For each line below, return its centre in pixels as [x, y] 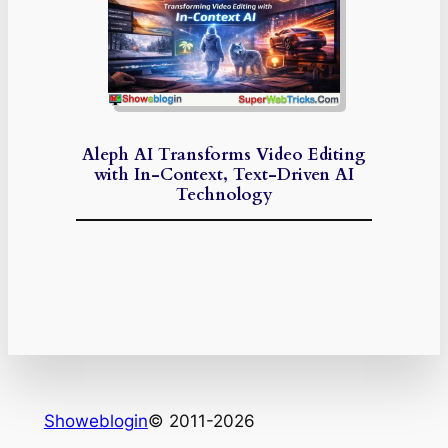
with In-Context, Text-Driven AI [224, 175]
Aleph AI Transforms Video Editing [224, 155]
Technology [224, 195]
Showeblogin [95, 421]
